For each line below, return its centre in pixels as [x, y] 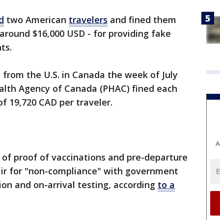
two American [36, 20]
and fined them [142, 20]
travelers [88, 20]
